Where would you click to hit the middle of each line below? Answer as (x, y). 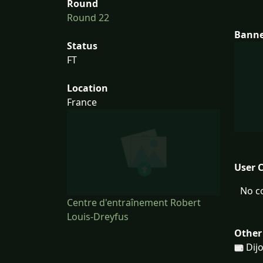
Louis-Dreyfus (98, 217)
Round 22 (88, 18)
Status (82, 46)
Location (87, 88)
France (82, 102)
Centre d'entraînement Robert (134, 203)
